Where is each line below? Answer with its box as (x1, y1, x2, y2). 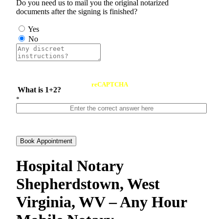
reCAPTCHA (91, 81, 128, 88)
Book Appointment (20, 137, 72, 145)
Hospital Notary (16, 156, 124, 175)
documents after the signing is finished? (16, 7, 137, 16)
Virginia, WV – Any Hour (16, 193, 187, 211)
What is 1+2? (18, 86, 62, 94)
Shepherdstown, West (16, 175, 160, 193)
